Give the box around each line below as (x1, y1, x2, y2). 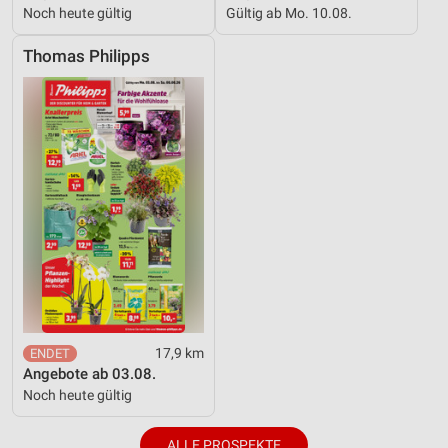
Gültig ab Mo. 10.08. (226, 4, 352, 21)
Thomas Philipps (23, 46, 150, 66)
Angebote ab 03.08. (23, 364, 156, 383)
